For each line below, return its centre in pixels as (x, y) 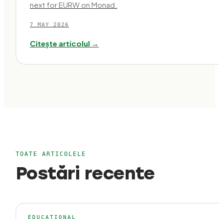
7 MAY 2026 (49, 25)
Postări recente (85, 173)
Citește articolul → (64, 43)
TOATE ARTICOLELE (51, 154)
